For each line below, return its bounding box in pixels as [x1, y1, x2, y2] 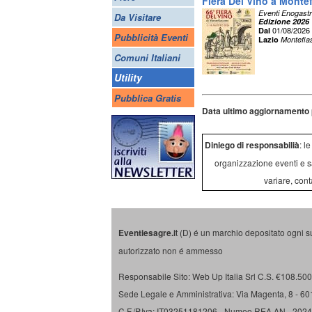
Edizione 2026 [258, 16, 309, 26]
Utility [114, 70, 142, 84]
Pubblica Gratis [114, 91, 181, 104]
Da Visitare [114, 10, 161, 24]
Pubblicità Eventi [114, 31, 188, 44]
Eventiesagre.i [118, 226, 175, 239]
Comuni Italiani [114, 51, 180, 64]
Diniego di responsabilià [204, 139, 299, 151]
